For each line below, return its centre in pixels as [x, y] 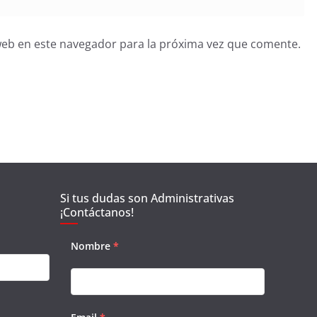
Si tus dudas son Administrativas [147, 198]
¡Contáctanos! [97, 212]
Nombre [90, 246]
